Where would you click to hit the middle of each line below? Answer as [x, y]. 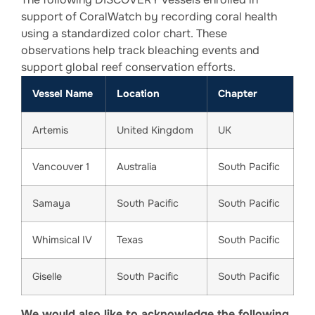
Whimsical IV [62, 240]
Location [138, 94]
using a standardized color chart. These [124, 34]
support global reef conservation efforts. [128, 67]
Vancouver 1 [61, 167]
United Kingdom [155, 130]
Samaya [51, 204]
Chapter [238, 94]
